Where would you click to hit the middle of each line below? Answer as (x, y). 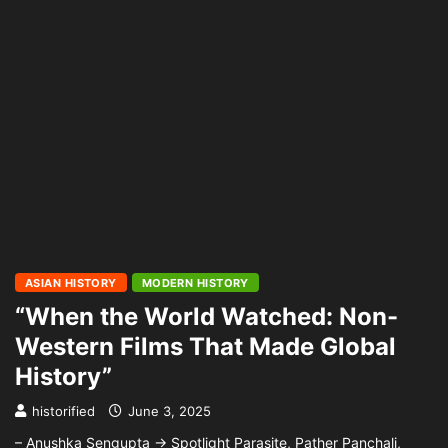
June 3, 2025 (167, 411)
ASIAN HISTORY (71, 283)
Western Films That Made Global (205, 346)
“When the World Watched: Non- (206, 316)
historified (63, 411)
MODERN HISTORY (195, 283)
